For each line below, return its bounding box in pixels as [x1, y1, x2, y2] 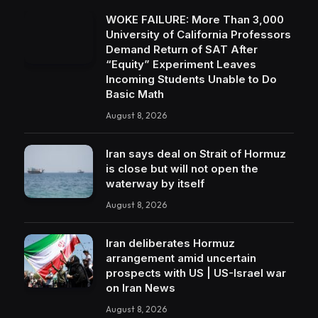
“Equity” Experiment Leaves [106, 57, 256, 72]
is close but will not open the [106, 162, 258, 176]
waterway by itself [106, 177, 204, 191]
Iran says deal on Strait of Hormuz [106, 147, 286, 161]
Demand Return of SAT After [106, 43, 258, 57]
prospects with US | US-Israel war [106, 266, 286, 280]
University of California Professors [106, 28, 291, 42]
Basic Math [106, 87, 164, 102]
